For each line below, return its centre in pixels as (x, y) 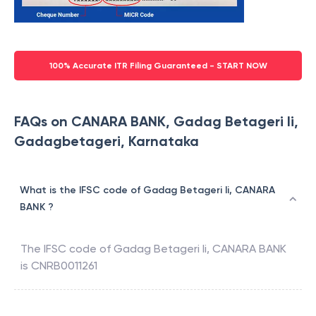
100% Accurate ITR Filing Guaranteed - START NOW (158, 66)
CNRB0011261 (64, 266)
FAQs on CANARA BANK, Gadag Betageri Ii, (156, 122)
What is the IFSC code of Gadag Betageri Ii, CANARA (147, 190)
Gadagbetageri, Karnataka (107, 141)
